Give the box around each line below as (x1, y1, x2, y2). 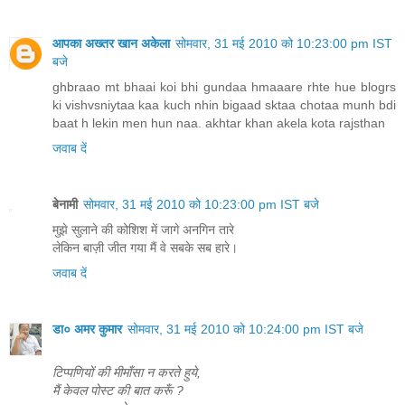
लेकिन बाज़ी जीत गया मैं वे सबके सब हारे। (52, 240, 238, 256)
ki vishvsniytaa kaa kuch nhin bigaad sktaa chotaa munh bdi (52, 98, 396, 113)
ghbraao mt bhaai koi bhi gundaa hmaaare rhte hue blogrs (52, 80, 396, 95)
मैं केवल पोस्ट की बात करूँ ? (52, 383, 184, 399)
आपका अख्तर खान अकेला (52, 36, 170, 52)
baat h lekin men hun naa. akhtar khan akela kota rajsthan (52, 116, 385, 131)
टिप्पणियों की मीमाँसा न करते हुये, (52, 365, 201, 381)
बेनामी (52, 197, 78, 212)
